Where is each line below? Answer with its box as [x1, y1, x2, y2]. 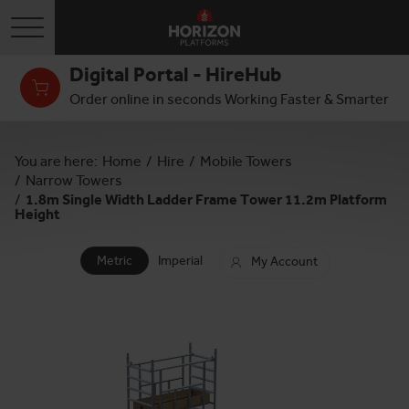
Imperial [158, 252, 203, 268]
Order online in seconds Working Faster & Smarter [69, 90, 389, 108]
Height [15, 205, 60, 223]
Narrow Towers [26, 172, 122, 189]
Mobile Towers [200, 152, 292, 170]
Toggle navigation [27, 17, 127, 33]
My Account [251, 254, 318, 269]
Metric [97, 252, 132, 268]
